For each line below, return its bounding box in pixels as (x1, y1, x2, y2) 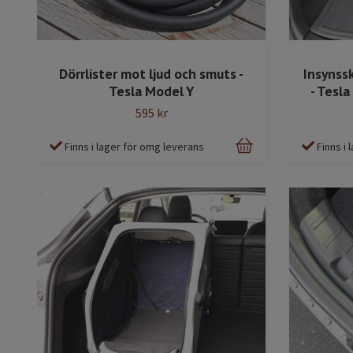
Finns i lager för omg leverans (65, 139, 204, 154)
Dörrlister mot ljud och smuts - (59, 65, 243, 84)
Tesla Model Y (109, 82, 194, 101)
